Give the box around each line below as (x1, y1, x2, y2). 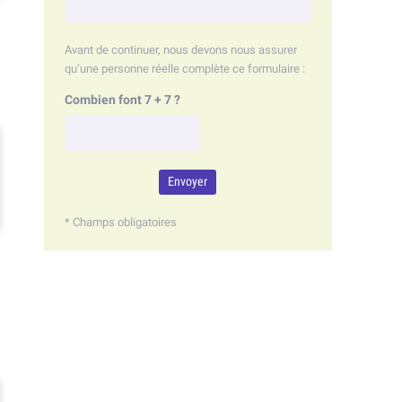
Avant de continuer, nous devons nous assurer (64, 43, 297, 57)
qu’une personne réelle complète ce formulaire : (64, 62, 305, 75)
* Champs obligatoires (64, 215, 177, 229)
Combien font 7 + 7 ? (64, 92, 180, 108)
